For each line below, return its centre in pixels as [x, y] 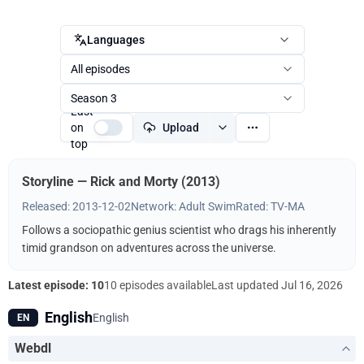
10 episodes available [158, 285]
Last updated [246, 285]
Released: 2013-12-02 [76, 206]
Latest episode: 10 [56, 285]
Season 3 [93, 98]
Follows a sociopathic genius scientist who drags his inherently [179, 230]
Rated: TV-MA [270, 206]
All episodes [100, 69]
